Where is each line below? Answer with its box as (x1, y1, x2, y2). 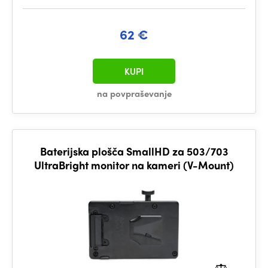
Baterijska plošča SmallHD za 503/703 (39, 144, 229, 159)
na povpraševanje (96, 87, 172, 100)
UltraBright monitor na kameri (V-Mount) (34, 157, 234, 172)
